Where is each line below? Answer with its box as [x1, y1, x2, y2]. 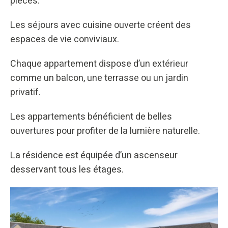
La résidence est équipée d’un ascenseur [10, 148, 178, 162]
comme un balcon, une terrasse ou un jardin [10, 71, 188, 85]
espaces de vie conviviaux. [10, 32, 119, 46]
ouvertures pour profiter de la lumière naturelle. [10, 124, 200, 138]
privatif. [10, 85, 41, 99]
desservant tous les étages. [10, 162, 124, 177]
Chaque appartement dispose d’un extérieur [10, 56, 188, 71]
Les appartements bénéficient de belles [10, 109, 172, 124]
